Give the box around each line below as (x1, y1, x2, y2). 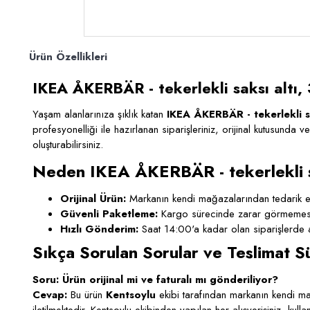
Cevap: (33, 287, 67, 302)
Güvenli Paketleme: (60, 206, 158, 221)
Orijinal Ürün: (60, 191, 126, 206)
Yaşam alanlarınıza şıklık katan (33, 107, 167, 122)
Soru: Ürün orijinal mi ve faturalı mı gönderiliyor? (33, 272, 278, 287)
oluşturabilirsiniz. (33, 137, 103, 152)
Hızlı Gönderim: (60, 221, 138, 237)
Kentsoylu (106, 287, 156, 302)
